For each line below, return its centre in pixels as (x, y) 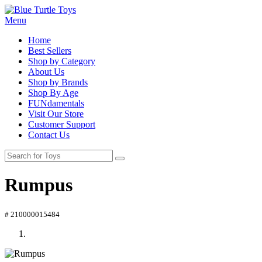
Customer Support (62, 124)
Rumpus (39, 185)
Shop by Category (62, 61)
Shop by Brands (58, 82)
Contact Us (49, 135)
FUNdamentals (56, 103)
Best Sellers (50, 51)
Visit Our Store (56, 114)
